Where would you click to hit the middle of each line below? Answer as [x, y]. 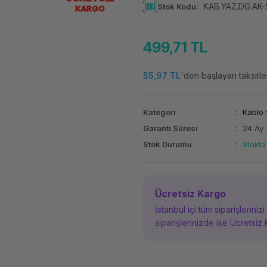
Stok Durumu [167, 144]
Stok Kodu [176, 6]
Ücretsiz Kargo [190, 194]
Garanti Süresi [170, 128]
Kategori [159, 112]
